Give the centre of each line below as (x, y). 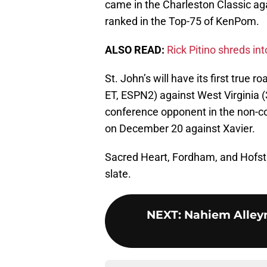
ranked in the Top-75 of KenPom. (182, 21)
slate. (118, 174)
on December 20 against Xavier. (180, 129)
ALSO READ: (135, 50)
